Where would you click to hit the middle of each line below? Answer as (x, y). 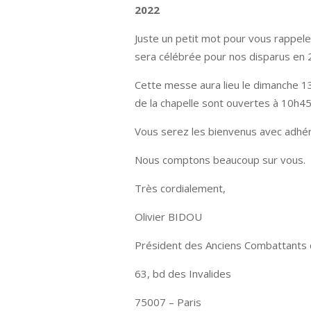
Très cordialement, (180, 188)
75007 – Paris (168, 302)
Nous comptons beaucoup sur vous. (220, 160)
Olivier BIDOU (169, 217)
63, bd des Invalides (183, 274)
